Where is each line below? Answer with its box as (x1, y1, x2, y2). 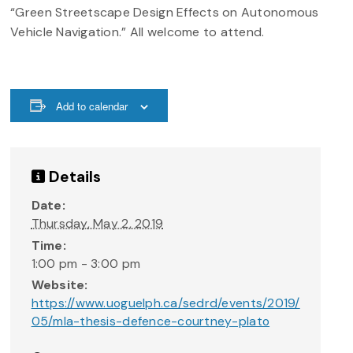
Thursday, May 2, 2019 (31, 215, 164, 232)
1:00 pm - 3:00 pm (31, 255, 141, 272)
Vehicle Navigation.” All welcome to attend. (10, 23, 265, 40)
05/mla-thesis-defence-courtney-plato (31, 313, 270, 330)
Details (44, 167, 102, 188)
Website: (31, 277, 88, 294)
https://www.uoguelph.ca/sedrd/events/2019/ (31, 295, 300, 312)
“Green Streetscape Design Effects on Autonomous (10, 3, 319, 20)
